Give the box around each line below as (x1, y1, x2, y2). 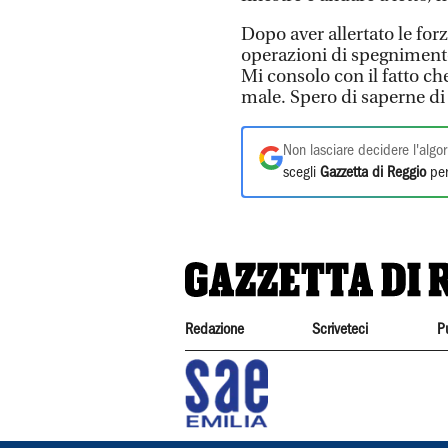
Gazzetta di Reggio (320, 165, 426, 180)
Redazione (185, 322, 244, 337)
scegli (283, 165, 320, 180)
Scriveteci (312, 322, 369, 337)
